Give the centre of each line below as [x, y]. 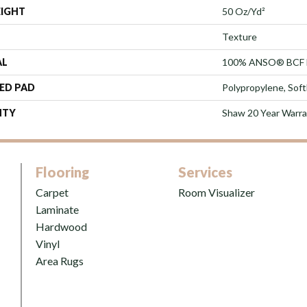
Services [205, 172]
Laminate [57, 209]
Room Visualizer [217, 192]
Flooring [62, 172]
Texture [240, 36]
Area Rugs [60, 260]
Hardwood [61, 226]
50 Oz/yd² [244, 11]
